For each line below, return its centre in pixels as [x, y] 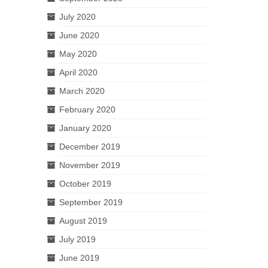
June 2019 [79, 258]
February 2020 [87, 109]
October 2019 [85, 183]
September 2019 [91, 202]
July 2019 [77, 239]
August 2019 [83, 220]
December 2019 [89, 146]
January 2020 [85, 128]
